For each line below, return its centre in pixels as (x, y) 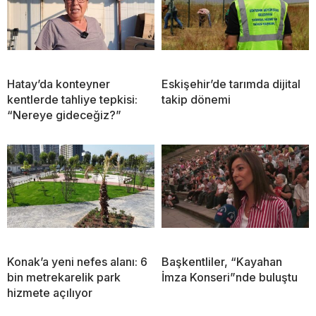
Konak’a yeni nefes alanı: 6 (77, 262)
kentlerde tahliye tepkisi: (72, 100)
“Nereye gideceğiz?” (64, 115)
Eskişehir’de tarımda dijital (231, 84)
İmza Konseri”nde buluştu (230, 278)
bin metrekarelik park (64, 278)
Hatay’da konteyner (59, 84)
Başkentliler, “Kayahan (222, 262)
